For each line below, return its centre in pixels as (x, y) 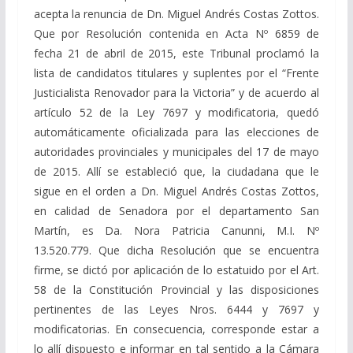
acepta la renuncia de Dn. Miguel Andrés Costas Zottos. (176, 13)
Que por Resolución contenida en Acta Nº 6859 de (176, 33)
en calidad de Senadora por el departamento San (176, 210)
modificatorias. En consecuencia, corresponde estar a (176, 329)
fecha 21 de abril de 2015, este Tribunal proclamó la (176, 53)
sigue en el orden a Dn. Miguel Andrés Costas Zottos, (176, 191)
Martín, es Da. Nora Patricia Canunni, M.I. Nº (176, 230)
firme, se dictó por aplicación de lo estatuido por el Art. (176, 269)
